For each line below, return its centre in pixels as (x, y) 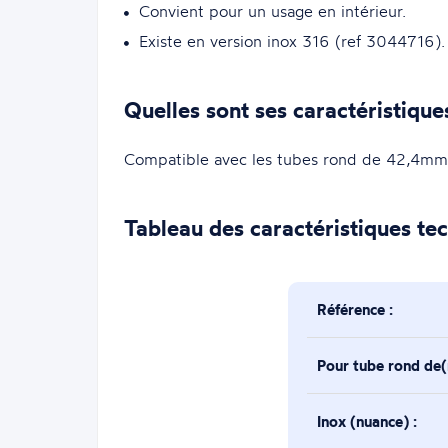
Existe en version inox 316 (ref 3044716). (291, 40)
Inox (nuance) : (367, 421)
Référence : (355, 309)
